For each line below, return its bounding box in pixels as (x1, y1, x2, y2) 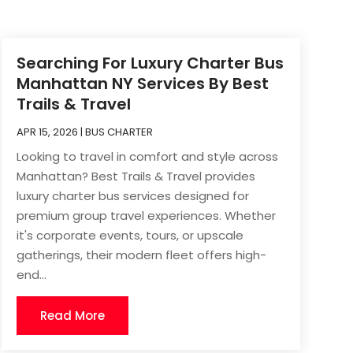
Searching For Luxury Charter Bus (16, 51, 284, 74)
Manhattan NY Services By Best (16, 72, 269, 95)
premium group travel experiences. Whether (16, 206, 276, 224)
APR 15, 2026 (16, 124, 78, 139)
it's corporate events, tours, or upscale (16, 226, 243, 243)
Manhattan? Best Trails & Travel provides (16, 167, 255, 184)
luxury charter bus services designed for (16, 187, 249, 204)
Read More (39, 307, 105, 324)
